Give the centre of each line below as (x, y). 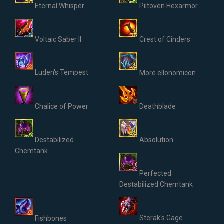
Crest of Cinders (165, 39)
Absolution (156, 140)
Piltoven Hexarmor (169, 6)
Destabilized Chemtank (156, 184)
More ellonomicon (168, 73)
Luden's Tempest (62, 73)
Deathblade (158, 106)
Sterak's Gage (161, 218)
